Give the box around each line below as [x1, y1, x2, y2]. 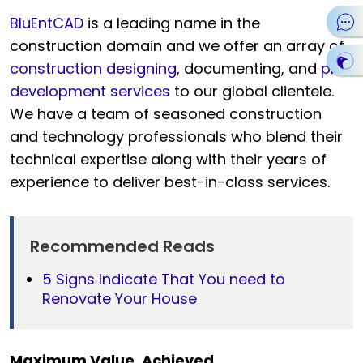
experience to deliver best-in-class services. [10, 171, 330, 192]
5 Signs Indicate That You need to [42, 268, 285, 289]
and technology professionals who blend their [10, 126, 343, 147]
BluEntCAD [10, 12, 83, 33]
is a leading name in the [83, 12, 260, 33]
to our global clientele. [170, 80, 334, 101]
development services [10, 80, 170, 101]
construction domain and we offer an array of [10, 35, 344, 56]
